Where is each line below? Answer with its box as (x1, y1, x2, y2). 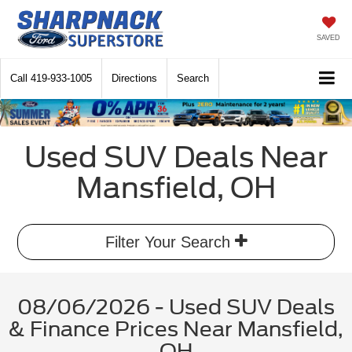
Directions (112, 72, 157, 84)
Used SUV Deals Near (24, 140, 328, 175)
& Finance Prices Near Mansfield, (9, 317, 343, 342)
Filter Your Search (104, 233, 235, 251)
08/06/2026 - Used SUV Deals (17, 295, 335, 320)
